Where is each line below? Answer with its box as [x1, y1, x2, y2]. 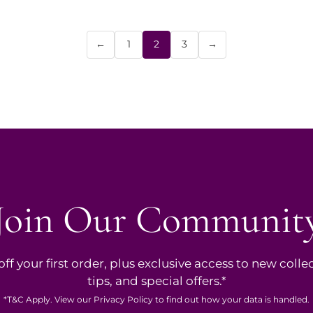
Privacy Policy [94, 293, 153, 305]
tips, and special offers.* [87, 273, 226, 288]
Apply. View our [24, 293, 94, 305]
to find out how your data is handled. [153, 293, 310, 305]
